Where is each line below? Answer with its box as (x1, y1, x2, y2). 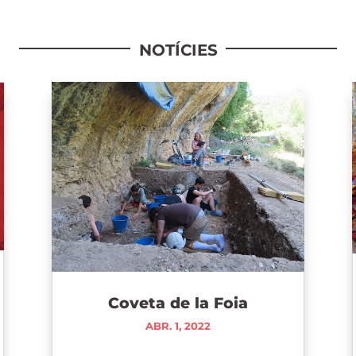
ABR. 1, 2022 (145, 319, 211, 333)
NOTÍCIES (138, 41, 218, 60)
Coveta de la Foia (107, 294, 248, 313)
